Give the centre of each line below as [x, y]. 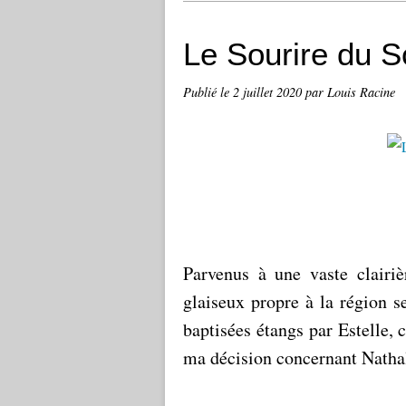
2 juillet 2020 [269, 92]
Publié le [208, 92]
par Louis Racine [350, 92]
